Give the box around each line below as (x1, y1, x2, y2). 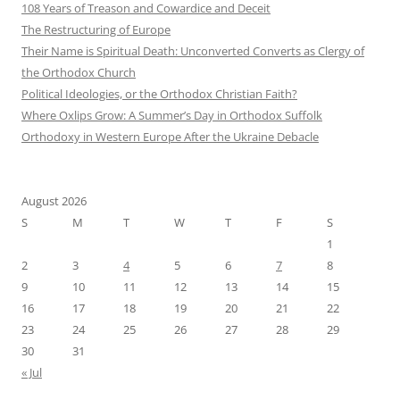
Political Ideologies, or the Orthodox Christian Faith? (21, 85, 297, 102)
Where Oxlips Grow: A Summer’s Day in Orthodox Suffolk (21, 106, 322, 123)
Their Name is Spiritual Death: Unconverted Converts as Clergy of (21, 42, 364, 59)
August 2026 (21, 192, 87, 209)
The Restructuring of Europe (21, 21, 171, 37)
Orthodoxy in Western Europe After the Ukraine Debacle (21, 128, 319, 145)
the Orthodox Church (21, 63, 136, 80)
